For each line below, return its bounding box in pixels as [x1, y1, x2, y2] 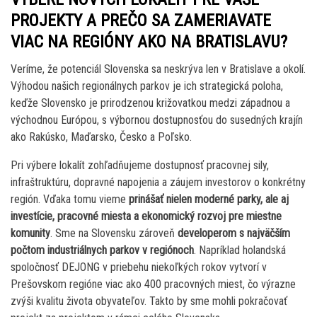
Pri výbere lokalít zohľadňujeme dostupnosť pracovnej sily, [11, 158, 269, 172]
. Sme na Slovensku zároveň [50, 226, 178, 240]
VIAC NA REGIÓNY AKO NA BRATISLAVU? [11, 31, 287, 52]
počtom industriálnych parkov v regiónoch [11, 243, 194, 257]
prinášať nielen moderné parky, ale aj [129, 192, 289, 206]
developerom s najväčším [178, 226, 290, 240]
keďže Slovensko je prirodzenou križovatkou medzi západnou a [11, 96, 290, 110]
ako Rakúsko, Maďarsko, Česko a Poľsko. [11, 129, 192, 144]
